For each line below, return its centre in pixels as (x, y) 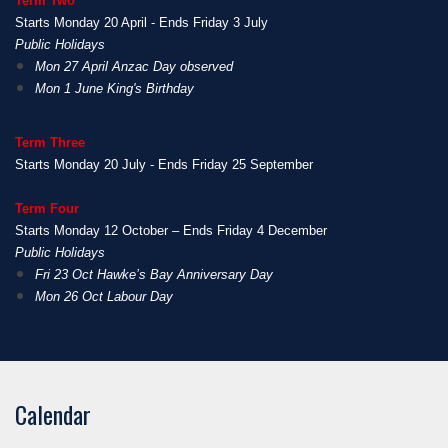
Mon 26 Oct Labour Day (104, 296)
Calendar (53, 413)
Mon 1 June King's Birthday (114, 88)
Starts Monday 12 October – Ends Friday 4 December (171, 230)
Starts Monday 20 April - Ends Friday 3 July (141, 22)
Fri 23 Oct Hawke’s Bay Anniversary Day (154, 274)
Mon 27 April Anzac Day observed (134, 66)
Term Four (47, 208)
